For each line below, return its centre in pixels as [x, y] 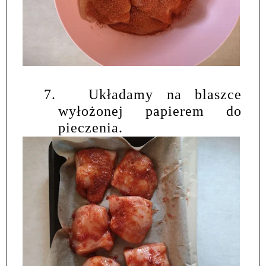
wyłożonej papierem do [150, 111]
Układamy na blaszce [165, 94]
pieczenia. [91, 127]
